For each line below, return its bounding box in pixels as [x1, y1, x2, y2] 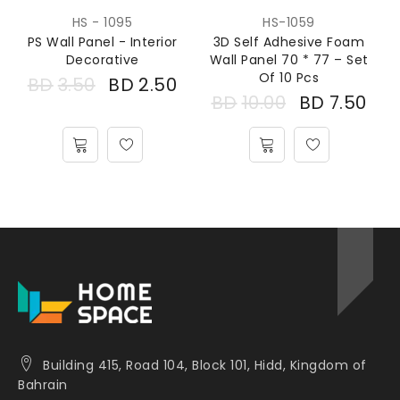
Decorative [65, 50, 139, 69]
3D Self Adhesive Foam [212, 32, 365, 51]
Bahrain [18, 375, 68, 394]
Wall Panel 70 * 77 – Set [209, 50, 369, 69]
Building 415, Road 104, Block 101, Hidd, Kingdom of [43, 355, 367, 374]
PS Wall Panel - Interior [27, 32, 178, 51]
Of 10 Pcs [258, 68, 320, 87]
